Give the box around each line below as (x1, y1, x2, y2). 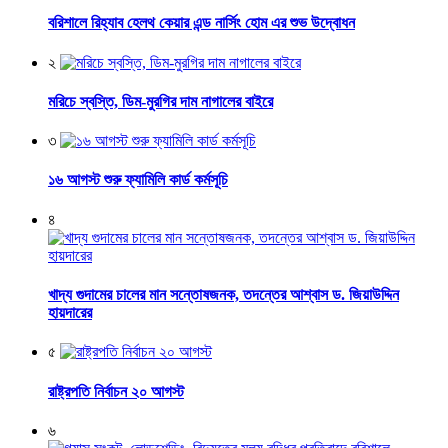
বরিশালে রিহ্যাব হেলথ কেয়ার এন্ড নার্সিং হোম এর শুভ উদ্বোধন (48, 14, 355, 32)
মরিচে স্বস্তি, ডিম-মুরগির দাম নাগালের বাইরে (48, 92, 273, 110)
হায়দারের (48, 303, 92, 321)
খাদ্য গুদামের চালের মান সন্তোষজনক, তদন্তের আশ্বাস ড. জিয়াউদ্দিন (48, 285, 399, 303)
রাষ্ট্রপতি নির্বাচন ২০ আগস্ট (48, 382, 184, 400)
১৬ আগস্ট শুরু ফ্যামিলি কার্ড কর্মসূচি (48, 171, 228, 189)
